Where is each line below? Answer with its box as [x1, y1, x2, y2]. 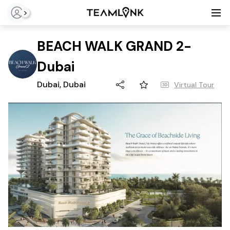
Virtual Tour [174, 80, 214, 89]
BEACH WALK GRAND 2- [37, 37, 191, 55]
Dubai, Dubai [37, 79, 86, 90]
